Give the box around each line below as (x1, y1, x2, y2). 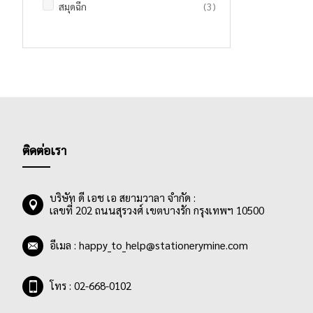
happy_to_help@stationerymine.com (79, 238, 248, 252)
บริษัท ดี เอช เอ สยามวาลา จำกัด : (50, 191, 196, 205)
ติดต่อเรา (22, 142, 66, 158)
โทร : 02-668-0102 (50, 279, 131, 293)
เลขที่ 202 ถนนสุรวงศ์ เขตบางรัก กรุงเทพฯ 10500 (50, 203, 264, 217)
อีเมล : (50, 238, 79, 252)
